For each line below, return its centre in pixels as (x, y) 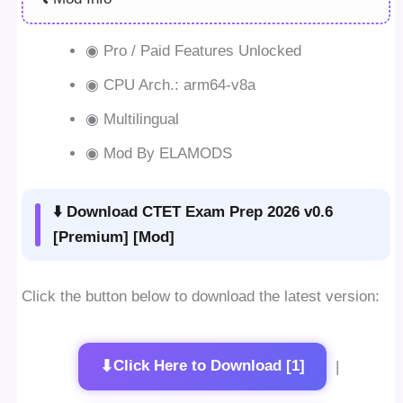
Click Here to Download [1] (209, 366)
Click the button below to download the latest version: (201, 296)
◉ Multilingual (133, 119)
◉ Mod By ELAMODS (159, 153)
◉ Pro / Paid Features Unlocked (194, 50)
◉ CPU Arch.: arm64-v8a (171, 85)
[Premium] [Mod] (114, 237)
